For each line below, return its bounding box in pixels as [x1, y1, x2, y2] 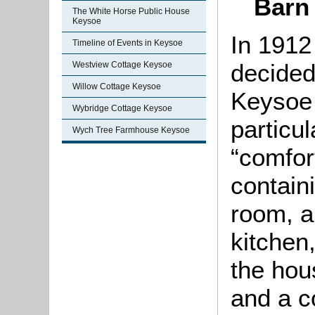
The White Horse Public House [72, 6, 190, 16]
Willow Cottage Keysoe [72, 82, 161, 91]
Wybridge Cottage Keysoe [72, 103, 172, 113]
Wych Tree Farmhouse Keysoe [72, 125, 190, 135]
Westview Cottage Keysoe [72, 60, 172, 70]
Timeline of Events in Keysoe [72, 38, 183, 48]
